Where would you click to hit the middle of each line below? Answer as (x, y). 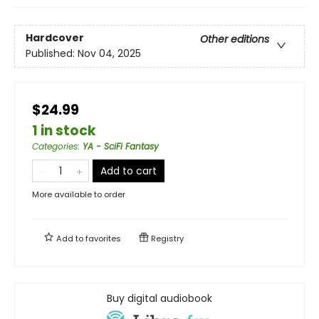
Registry (166, 238)
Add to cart (129, 171)
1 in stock (64, 130)
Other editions (235, 39)
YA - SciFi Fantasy (121, 146)
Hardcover (55, 37)
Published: (52, 53)
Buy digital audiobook (159, 298)
